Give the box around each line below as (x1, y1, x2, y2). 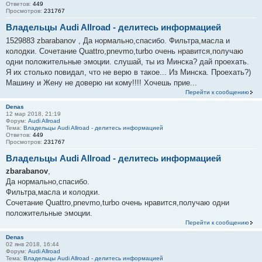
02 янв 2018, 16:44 (6, 241, 59, 248)
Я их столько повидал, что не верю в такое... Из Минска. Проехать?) (6, 67, 251, 77)
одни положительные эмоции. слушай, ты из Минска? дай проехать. (6, 57, 249, 66)
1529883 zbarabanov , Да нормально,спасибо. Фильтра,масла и (6, 36, 230, 45)
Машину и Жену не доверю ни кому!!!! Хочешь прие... (6, 78, 197, 87)
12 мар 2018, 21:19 (6, 110, 61, 117)
